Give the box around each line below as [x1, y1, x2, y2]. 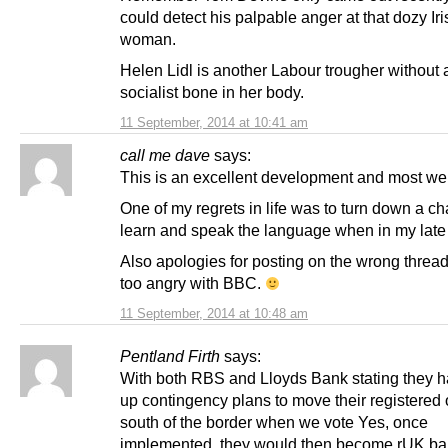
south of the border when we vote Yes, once [120, 412, 428, 431]
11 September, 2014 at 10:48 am [120, 305, 308, 321]
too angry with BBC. [120, 273, 265, 292]
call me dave [120, 145, 210, 164]
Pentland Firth [120, 346, 220, 365]
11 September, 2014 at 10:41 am [120, 114, 308, 130]
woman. [120, 29, 176, 48]
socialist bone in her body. [120, 82, 304, 101]
